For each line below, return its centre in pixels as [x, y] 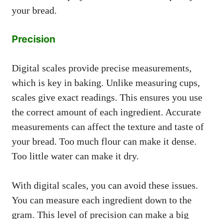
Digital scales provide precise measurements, [102, 68]
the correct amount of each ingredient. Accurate [106, 112]
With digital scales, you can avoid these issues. [105, 185]
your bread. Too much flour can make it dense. [104, 141]
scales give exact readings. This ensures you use [107, 97]
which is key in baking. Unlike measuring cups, [106, 82]
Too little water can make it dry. [75, 156]
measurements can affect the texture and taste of [108, 126]
